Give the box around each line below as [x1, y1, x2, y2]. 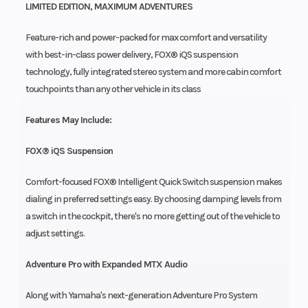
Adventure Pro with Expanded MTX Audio [25, 258, 187, 270]
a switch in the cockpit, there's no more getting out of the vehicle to [25, 210, 280, 222]
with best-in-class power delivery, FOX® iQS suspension [25, 48, 238, 60]
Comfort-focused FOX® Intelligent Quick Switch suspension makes [25, 175, 282, 188]
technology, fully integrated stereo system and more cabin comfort [25, 65, 281, 78]
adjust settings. [25, 227, 85, 239]
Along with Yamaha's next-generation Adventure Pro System [25, 289, 257, 301]
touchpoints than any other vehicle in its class [25, 82, 201, 95]
